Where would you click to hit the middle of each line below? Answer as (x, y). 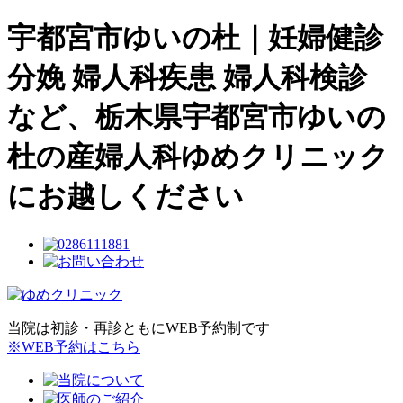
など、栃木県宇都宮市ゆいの (197, 117)
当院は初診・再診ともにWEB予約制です (139, 327)
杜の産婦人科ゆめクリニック (198, 157)
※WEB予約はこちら (74, 346)
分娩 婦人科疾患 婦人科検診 (187, 78)
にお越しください (125, 197)
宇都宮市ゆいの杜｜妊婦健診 (195, 38)
